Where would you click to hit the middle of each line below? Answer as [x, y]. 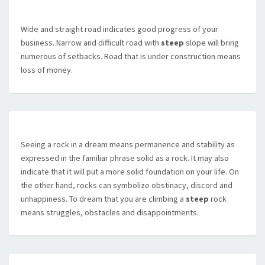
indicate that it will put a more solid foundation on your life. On [130, 172]
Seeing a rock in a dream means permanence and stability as [128, 144]
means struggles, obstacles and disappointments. [110, 212]
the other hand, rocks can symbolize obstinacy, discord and [127, 185]
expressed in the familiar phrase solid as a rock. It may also [125, 158]
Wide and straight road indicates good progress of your [119, 29]
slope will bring [211, 43]
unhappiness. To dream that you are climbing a [103, 199]
